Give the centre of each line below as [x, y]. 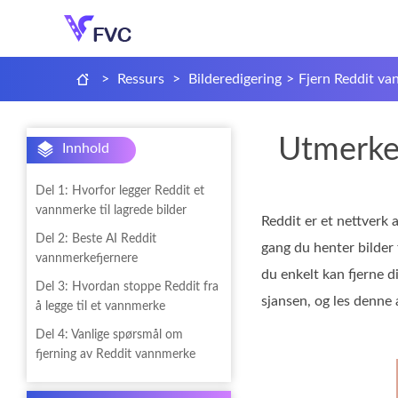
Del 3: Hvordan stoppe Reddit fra [127, 287]
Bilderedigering [235, 79]
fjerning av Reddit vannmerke [115, 354]
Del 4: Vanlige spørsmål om [109, 335]
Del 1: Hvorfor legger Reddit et [120, 191]
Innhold [86, 148]
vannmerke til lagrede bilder [111, 211]
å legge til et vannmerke [100, 306]
